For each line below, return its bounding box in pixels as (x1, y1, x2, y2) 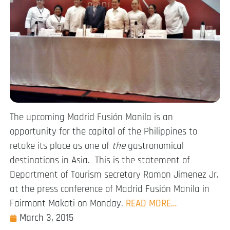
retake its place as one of (10, 140, 112, 153)
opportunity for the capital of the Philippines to (10, 125, 197, 139)
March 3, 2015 (20, 212, 73, 225)
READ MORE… (126, 197, 177, 210)
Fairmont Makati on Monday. (10, 197, 126, 210)
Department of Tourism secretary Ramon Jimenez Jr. (10, 168, 219, 182)
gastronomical (125, 140, 184, 153)
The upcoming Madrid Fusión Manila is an (10, 111, 173, 124)
